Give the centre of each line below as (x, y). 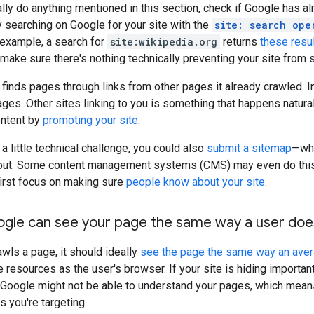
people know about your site (196, 182)
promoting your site (90, 120)
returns (240, 41)
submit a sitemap (249, 148)
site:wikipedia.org (164, 41)
